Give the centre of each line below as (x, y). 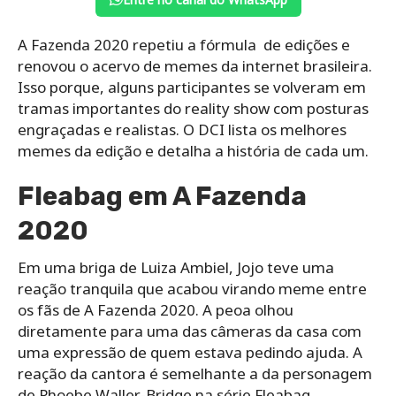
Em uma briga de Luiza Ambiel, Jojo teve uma (176, 267)
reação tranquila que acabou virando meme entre (192, 288)
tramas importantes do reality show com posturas (193, 108)
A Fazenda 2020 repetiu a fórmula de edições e (184, 44)
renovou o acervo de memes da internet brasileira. (195, 65)
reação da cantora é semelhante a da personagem (195, 373)
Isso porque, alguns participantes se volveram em (192, 87)
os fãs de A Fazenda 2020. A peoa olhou (156, 309)
